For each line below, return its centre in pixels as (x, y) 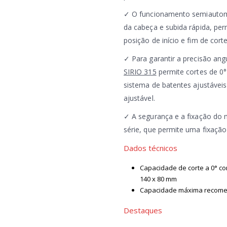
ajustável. (139, 98)
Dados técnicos (150, 148)
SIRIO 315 (140, 72)
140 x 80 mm (158, 179)
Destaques (143, 211)
